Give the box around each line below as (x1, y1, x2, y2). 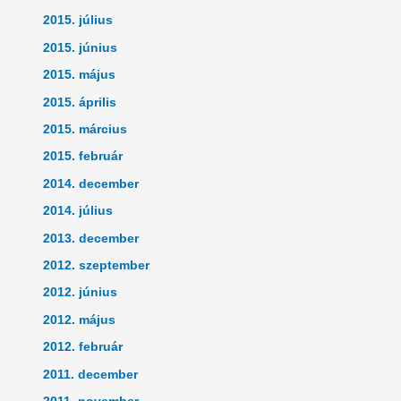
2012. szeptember (43, 259, 150, 273)
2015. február (43, 149, 124, 164)
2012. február (43, 340, 124, 354)
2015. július (43, 13, 114, 28)
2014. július (43, 204, 114, 218)
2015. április (43, 95, 117, 109)
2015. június (43, 40, 118, 55)
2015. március (43, 123, 128, 136)
